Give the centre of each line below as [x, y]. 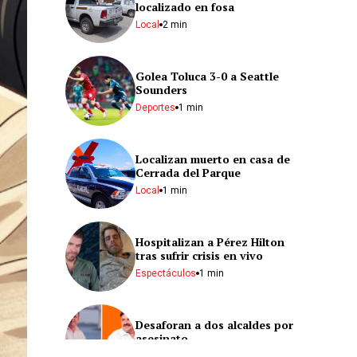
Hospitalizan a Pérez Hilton [210, 241]
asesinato [162, 338]
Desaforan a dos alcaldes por [214, 324]
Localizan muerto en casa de [213, 159]
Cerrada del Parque [188, 172]
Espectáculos [166, 273]
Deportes [155, 107]
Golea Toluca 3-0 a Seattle [207, 76]
